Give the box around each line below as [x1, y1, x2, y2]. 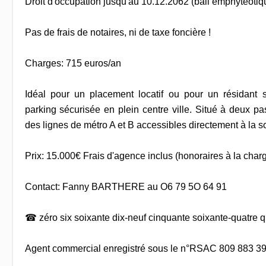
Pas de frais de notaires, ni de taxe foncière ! [24, 27, 211, 37]
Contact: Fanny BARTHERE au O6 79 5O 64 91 [24, 181, 227, 192]
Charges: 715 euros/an [24, 58, 121, 68]
